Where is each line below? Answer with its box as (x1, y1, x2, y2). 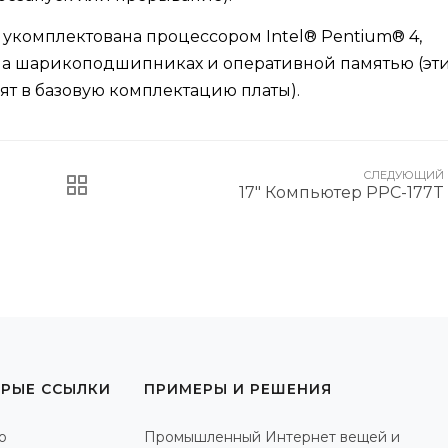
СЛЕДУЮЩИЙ (363, 168, 444, 183)
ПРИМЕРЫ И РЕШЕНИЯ (144, 380, 332, 399)
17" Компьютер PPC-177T (239, 183, 444, 203)
